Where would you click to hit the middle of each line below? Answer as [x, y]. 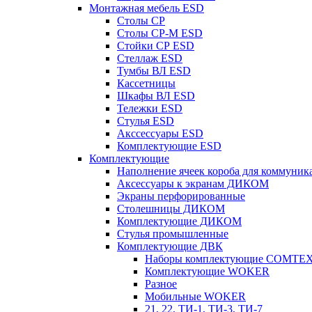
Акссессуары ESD [160, 133]
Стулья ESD [146, 121]
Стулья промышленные [173, 234]
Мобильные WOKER [195, 296]
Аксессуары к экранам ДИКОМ [193, 184]
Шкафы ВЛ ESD [156, 96]
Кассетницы [146, 83]
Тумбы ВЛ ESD [154, 71]
